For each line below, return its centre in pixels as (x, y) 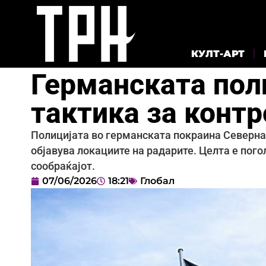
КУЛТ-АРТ (218, 53)
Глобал (157, 180)
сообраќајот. (63, 166)
